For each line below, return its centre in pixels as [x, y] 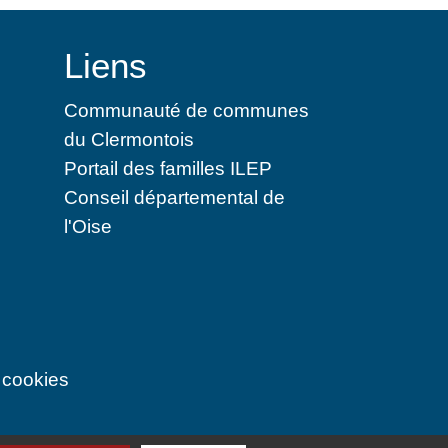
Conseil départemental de [174, 196]
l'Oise [87, 225]
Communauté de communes [186, 109]
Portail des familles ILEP [167, 167]
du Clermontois [128, 138]
